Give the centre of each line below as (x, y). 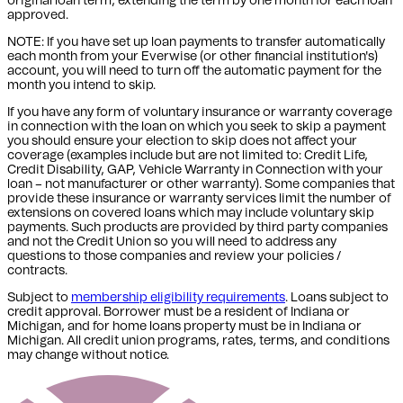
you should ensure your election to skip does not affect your (182, 141)
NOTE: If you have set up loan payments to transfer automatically (196, 42)
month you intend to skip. (81, 85)
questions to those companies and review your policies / (174, 256)
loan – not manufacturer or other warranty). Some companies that (201, 184)
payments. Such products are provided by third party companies (197, 227)
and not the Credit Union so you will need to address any (172, 242)
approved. (38, 15)
